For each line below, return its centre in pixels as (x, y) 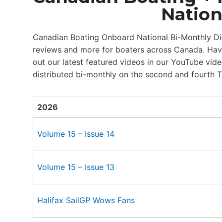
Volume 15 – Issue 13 (76, 167)
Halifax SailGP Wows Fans (86, 200)
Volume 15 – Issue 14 (76, 134)
